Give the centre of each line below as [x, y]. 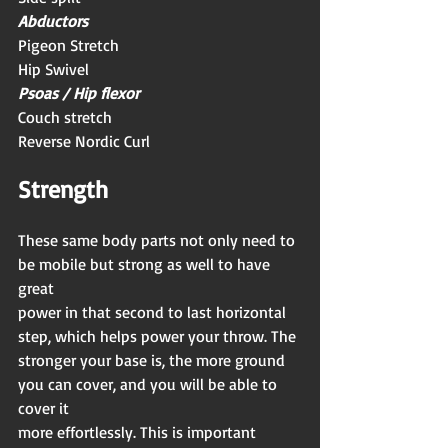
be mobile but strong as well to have [146, 263]
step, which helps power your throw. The [157, 335]
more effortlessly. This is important [139, 431]
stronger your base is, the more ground [153, 359]
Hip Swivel [53, 68]
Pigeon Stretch [68, 44]
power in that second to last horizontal [154, 311]
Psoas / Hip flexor [78, 92]
